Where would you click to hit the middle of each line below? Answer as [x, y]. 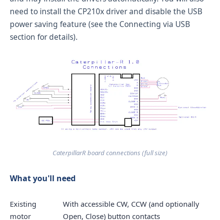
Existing [23, 204]
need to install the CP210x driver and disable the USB [106, 12]
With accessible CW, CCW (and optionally [131, 204]
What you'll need [43, 179]
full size [155, 153]
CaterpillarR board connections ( [98, 153]
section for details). [44, 37]
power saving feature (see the [65, 24]
